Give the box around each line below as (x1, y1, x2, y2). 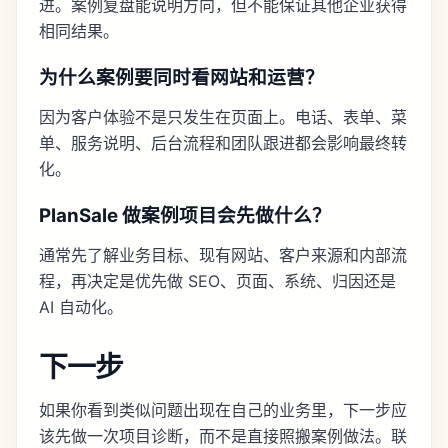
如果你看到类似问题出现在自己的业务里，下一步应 (39, 400, 407, 421)
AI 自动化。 (39, 297, 123, 318)
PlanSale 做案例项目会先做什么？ (39, 204, 331, 228)
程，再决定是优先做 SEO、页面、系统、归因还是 (39, 271, 396, 292)
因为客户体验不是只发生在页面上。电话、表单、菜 (39, 107, 407, 128)
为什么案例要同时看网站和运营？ (39, 66, 324, 90)
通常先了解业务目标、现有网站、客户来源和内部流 (39, 245, 407, 266)
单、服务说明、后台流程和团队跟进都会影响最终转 (39, 133, 407, 154)
